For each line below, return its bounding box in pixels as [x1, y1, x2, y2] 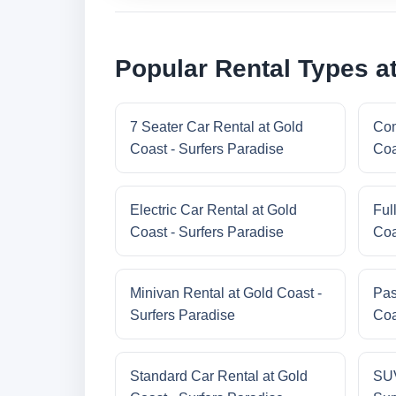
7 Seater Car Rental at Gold [130, 119, 303, 135]
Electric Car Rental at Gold [130, 202, 297, 218]
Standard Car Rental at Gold [130, 369, 308, 385]
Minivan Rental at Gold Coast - [130, 286, 322, 301]
